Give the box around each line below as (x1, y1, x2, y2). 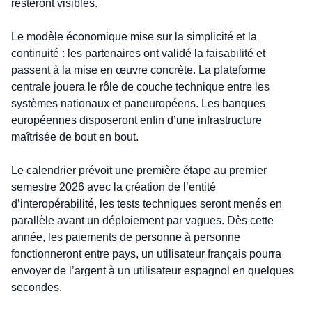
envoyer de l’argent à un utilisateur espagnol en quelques (11, 265, 294, 277)
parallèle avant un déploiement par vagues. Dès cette (11, 214, 274, 227)
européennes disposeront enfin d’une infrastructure (11, 114, 262, 127)
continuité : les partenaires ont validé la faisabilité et (11, 47, 265, 60)
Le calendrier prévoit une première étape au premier (11, 164, 267, 177)
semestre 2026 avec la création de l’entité (11, 181, 216, 194)
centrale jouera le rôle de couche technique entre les (11, 81, 270, 93)
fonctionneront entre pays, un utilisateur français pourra (11, 248, 281, 260)
